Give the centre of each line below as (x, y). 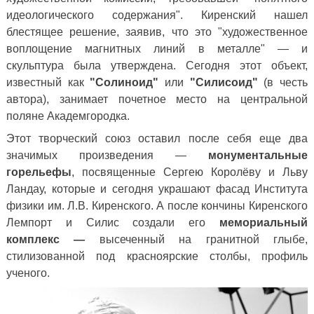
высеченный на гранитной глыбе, (197, 240)
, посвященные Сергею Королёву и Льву (190, 172)
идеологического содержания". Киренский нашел (157, 15)
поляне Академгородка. (68, 116)
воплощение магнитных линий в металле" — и (157, 49)
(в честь (286, 83)
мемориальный (264, 223)
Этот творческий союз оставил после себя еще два (157, 139)
